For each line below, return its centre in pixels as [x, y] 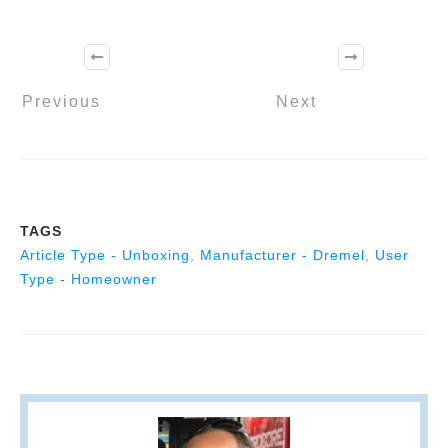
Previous [61, 101]
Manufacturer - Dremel [282, 254]
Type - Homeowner [88, 278]
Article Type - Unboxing [105, 254]
